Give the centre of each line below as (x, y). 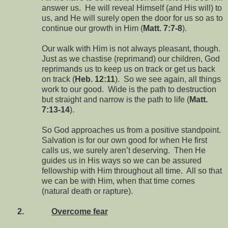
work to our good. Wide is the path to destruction (129, 90)
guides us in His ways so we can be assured (122, 161)
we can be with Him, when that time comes (118, 181)
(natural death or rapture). (88, 191)
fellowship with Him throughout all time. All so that (132, 171)
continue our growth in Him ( (92, 28)
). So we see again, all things (168, 79)
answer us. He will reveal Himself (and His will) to (132, 8)
